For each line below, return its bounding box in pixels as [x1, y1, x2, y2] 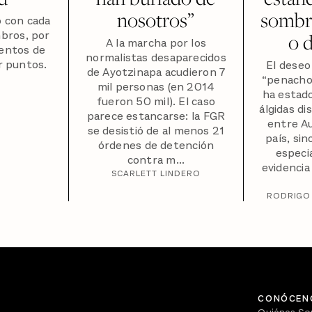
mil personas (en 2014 [97, 79, 215, 95]
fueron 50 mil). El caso [96, 94, 216, 110]
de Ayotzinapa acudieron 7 [86, 65, 226, 81]
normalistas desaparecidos [86, 50, 226, 66]
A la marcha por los [105, 36, 207, 52]
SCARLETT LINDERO [111, 168, 201, 180]
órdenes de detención [97, 138, 214, 154]
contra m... [127, 153, 185, 169]
